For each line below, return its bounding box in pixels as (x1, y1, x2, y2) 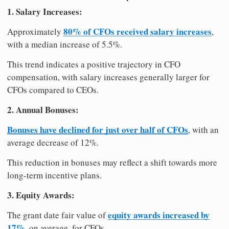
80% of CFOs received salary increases (63, 25, 212, 38)
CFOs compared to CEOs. (7, 83, 99, 96)
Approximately (7, 25, 63, 37)
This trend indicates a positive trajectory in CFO (7, 58, 180, 70)
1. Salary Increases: (7, 5, 82, 18)
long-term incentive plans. (7, 169, 102, 181)
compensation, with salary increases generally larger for (7, 71, 210, 83)
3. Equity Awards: (7, 188, 75, 201)
